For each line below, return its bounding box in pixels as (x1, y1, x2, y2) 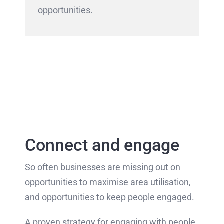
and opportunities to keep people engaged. (24, 191, 194, 202)
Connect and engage (24, 135, 179, 155)
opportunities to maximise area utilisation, (24, 176, 191, 187)
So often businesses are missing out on (24, 161, 180, 172)
